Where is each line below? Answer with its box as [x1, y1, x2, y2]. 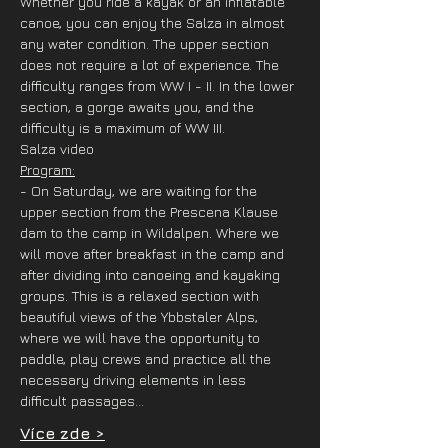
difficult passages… [20, 392, 144, 409]
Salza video [20, 140, 94, 157]
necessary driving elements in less [20, 371, 250, 388]
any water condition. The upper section [20, 35, 273, 52]
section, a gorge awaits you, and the [20, 98, 258, 115]
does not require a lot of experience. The [20, 56, 283, 73]
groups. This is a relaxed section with [20, 287, 263, 304]
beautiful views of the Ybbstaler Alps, [20, 308, 262, 325]
